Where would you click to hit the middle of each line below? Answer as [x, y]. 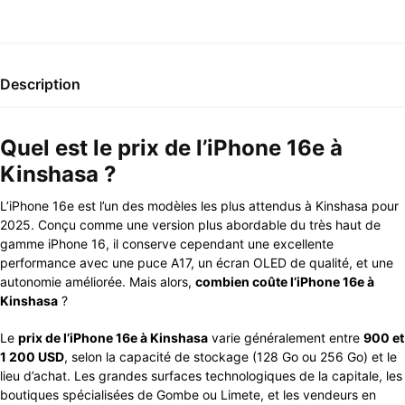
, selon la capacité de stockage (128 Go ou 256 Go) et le [231, 357]
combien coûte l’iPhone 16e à [285, 282]
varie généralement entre [286, 338]
